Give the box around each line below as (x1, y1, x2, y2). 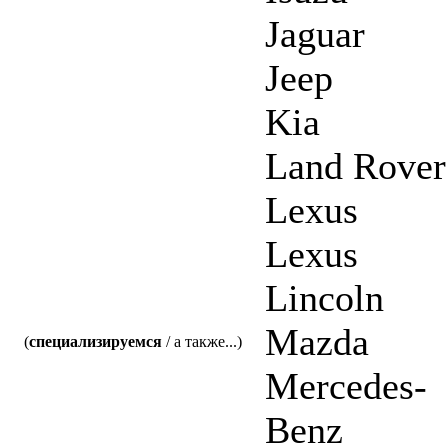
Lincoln (265, 276, 384, 319)
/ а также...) (162, 332, 242, 350)
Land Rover (265, 144, 446, 187)
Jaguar (265, 12, 365, 55)
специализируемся (29, 332, 162, 350)
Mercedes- (265, 364, 427, 407)
